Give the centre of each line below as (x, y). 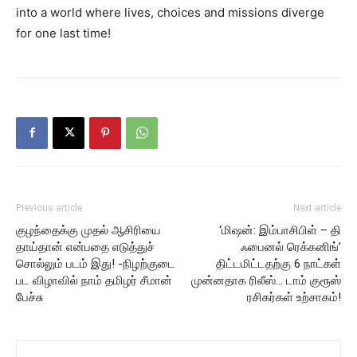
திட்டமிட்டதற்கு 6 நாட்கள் (279, 263)
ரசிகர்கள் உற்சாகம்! (294, 297)
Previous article (49, 208)
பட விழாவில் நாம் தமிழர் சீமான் (94, 280)
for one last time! (63, 33)
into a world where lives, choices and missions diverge (170, 12)
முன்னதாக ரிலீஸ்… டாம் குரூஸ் (266, 280)
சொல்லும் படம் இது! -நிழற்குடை (96, 263)
